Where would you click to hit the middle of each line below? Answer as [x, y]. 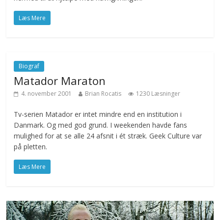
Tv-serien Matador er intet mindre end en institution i [98, 114]
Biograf [29, 66]
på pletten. [31, 146]
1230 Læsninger [158, 93]
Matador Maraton [60, 80]
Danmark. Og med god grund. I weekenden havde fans [101, 125]
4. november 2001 [47, 93]
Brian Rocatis [103, 93]
